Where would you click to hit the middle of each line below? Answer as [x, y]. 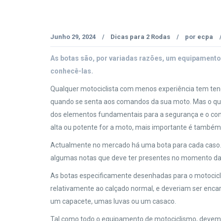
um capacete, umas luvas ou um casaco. [114, 201]
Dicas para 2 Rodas [140, 37]
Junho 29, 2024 [74, 37]
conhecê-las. [72, 71]
